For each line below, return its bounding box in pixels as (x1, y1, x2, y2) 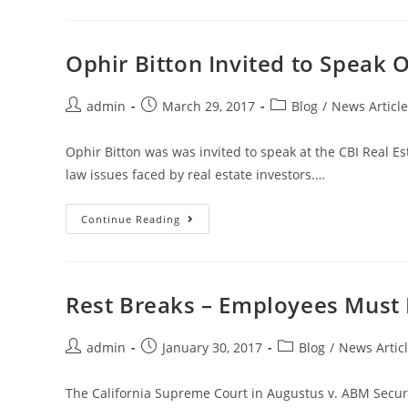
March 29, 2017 (162, 97, 255, 115)
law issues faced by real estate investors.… (66, 165, 325, 183)
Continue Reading (81, 211, 180, 226)
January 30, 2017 (162, 338, 262, 356)
